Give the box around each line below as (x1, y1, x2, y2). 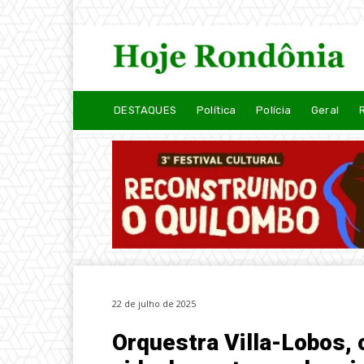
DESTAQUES (114, 103, 177, 116)
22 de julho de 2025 (112, 297, 196, 310)
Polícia (255, 103, 292, 116)
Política (196, 103, 236, 116)
